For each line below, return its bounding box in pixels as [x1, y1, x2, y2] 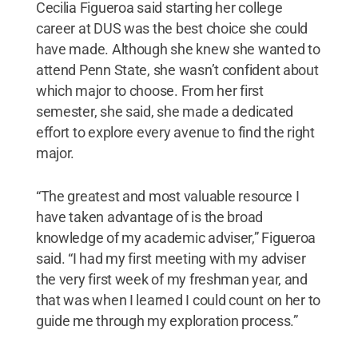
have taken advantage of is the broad [35, 208, 264, 225]
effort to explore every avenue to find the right [35, 123, 315, 141]
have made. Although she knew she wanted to [35, 40, 320, 58]
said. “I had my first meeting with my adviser [35, 249, 306, 267]
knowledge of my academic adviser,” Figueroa [35, 229, 316, 246]
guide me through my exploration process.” [35, 312, 298, 329]
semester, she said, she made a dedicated [35, 102, 293, 120]
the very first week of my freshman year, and [35, 270, 308, 288]
